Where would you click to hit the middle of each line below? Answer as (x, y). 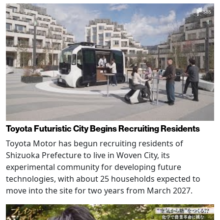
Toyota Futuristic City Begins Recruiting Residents (103, 128)
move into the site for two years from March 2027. (99, 190)
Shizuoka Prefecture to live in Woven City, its (88, 155)
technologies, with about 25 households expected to (103, 179)
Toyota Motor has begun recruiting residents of (95, 143)
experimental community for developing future (94, 167)
